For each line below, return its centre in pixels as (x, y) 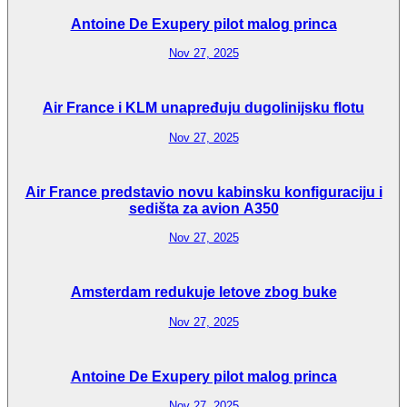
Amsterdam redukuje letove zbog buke (203, 293)
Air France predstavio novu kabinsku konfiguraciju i (203, 192)
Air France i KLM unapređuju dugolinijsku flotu (203, 108)
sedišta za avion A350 (203, 208)
